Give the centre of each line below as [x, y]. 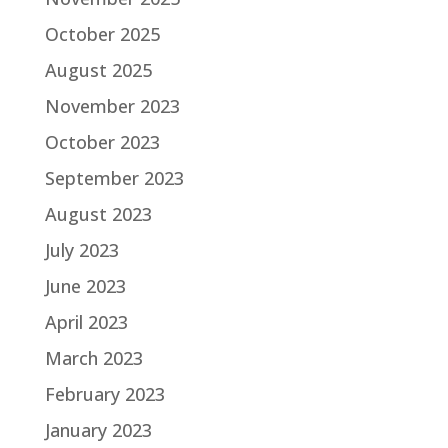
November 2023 [112, 106]
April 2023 [86, 322]
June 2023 [85, 286]
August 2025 [98, 70]
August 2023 [98, 214]
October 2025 [102, 34]
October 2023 [102, 142]
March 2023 [93, 358]
